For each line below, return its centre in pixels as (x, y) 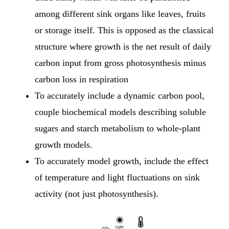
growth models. (64, 145)
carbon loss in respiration (82, 79)
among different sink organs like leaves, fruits (120, 14)
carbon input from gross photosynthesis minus (120, 63)
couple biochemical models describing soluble (120, 112)
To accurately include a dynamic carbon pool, (120, 96)
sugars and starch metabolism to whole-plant (118, 129)
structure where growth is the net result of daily (123, 47)
